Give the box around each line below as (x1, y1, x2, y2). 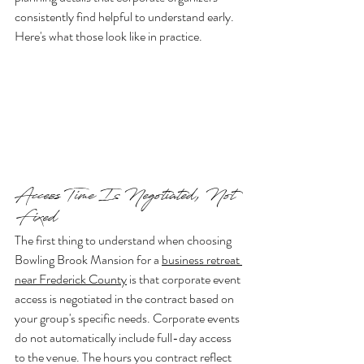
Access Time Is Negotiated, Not (15, 184, 242, 211)
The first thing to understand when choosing (15, 230, 234, 249)
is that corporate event (127, 269, 243, 288)
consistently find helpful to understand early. (15, 7, 236, 26)
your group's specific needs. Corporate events (15, 308, 242, 327)
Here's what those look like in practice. (15, 27, 202, 45)
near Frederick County (15, 269, 127, 288)
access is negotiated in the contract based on (15, 288, 236, 308)
